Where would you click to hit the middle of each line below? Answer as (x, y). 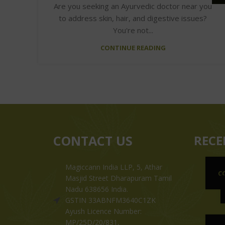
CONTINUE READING (133, 47)
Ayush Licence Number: (103, 211)
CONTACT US (93, 140)
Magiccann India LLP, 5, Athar (114, 167)
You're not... (133, 30)
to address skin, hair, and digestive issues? (133, 18)
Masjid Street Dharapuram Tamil (119, 178)
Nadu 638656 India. (97, 189)
